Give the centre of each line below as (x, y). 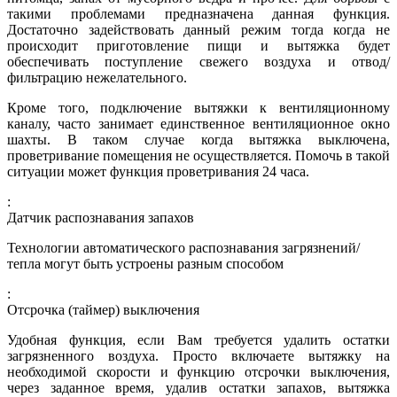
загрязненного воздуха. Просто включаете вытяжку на (198, 355)
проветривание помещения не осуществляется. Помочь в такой (198, 155)
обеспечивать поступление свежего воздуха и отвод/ (198, 61)
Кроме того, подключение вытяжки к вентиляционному (198, 107)
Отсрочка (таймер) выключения (103, 309)
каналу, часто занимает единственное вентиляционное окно (198, 123)
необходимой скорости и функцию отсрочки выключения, (198, 371)
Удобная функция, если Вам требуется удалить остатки (198, 339)
